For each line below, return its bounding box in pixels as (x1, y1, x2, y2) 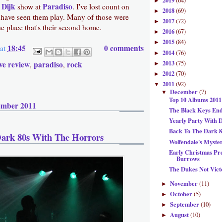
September (169, 200, 201, 209)
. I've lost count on (72, 1, 129, 11)
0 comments (104, 42, 144, 54)
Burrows (176, 154, 200, 163)
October (169, 189, 194, 199)
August (169, 210, 190, 220)
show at (15, 1, 43, 11)
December (169, 87, 199, 97)
